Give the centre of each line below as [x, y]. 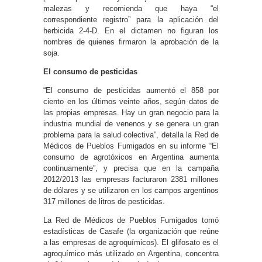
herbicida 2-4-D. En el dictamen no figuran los [131, 30]
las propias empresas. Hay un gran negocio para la [131, 112]
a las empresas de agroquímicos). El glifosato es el [131, 242]
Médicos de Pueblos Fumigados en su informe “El [131, 146]
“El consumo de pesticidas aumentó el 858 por [131, 90]
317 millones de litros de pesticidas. [104, 201]
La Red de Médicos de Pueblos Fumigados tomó [131, 220]
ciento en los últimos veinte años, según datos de [131, 101]
